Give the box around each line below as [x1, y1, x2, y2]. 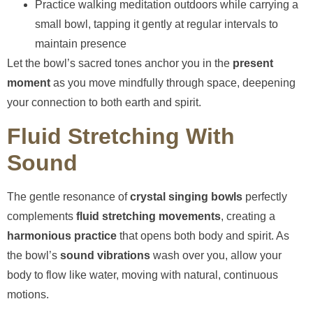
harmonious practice [7, 229, 117, 242]
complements [7, 210, 76, 222]
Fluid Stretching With [7, 123, 235, 149]
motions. [7, 288, 49, 300]
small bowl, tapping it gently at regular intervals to [35, 18, 278, 31]
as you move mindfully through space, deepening [50, 77, 296, 89]
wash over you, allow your [150, 249, 282, 261]
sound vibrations [60, 249, 150, 261]
